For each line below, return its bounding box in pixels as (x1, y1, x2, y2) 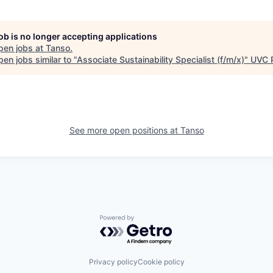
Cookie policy (137, 257, 185, 266)
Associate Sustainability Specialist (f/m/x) (77, 54, 244, 65)
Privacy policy (88, 257, 138, 266)
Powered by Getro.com (99, 214, 207, 227)
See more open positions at (69, 125, 180, 135)
